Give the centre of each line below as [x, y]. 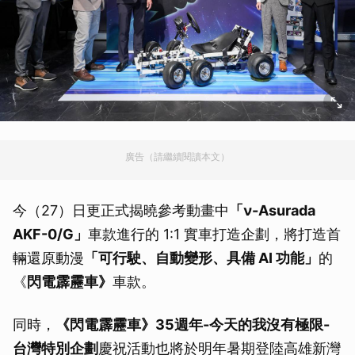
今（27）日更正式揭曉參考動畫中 [121, 210]
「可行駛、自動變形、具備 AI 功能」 [201, 258]
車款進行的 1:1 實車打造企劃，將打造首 [214, 234]
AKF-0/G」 [50, 234]
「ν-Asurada [272, 210]
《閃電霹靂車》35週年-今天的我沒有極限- [193, 324]
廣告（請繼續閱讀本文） [177, 156]
